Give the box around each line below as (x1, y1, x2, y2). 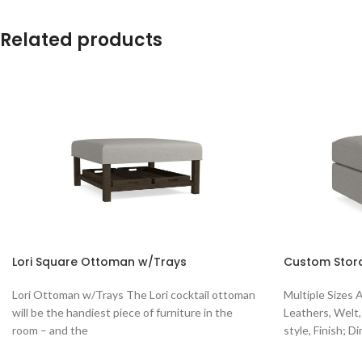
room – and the (12, 322, 88, 337)
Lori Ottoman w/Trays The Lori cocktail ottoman (12, 287, 255, 301)
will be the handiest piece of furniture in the (12, 305, 233, 319)
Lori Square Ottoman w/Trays (12, 253, 187, 270)
